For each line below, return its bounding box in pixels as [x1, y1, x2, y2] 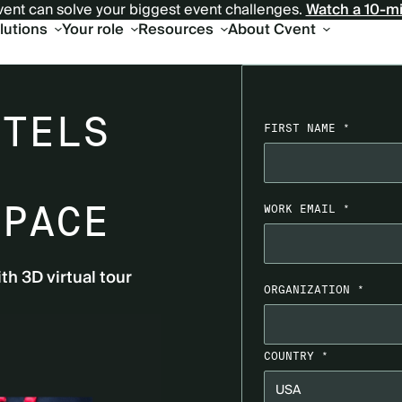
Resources [137, 17, 214, 42]
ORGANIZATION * [264, 284, 364, 295]
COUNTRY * [264, 350, 328, 362]
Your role [61, 17, 124, 42]
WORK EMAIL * [264, 203, 350, 214]
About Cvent [227, 17, 316, 42]
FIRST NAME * [264, 122, 350, 134]
